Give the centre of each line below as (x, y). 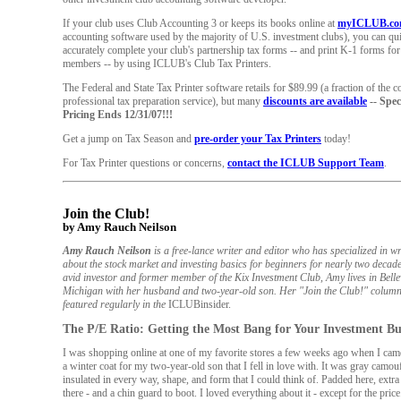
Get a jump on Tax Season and (128, 139)
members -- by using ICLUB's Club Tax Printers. (167, 64)
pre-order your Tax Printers (258, 139)
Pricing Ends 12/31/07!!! (118, 115)
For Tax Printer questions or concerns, (145, 163)
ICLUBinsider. (198, 304)
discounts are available (315, 101)
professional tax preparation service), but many (163, 101)
